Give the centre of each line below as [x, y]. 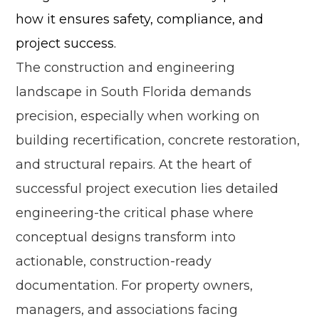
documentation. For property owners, [135, 286]
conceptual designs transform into [126, 237]
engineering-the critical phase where [135, 213]
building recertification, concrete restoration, [158, 141]
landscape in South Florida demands [134, 92]
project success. [66, 44]
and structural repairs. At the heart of [134, 165]
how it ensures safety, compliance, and [140, 20]
